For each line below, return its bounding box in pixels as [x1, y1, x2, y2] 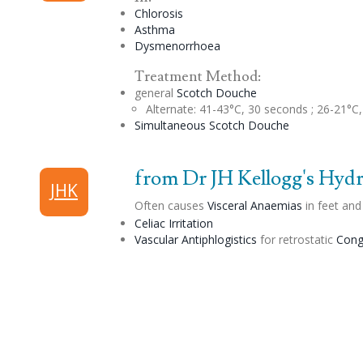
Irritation [164, 216, 213, 232]
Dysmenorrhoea [134, 38, 220, 54]
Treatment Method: [134, 67, 261, 87]
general [134, 85, 177, 101]
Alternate [145, 101, 194, 117]
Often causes [134, 198, 207, 214]
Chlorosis [134, 6, 183, 22]
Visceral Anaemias [207, 198, 302, 214]
